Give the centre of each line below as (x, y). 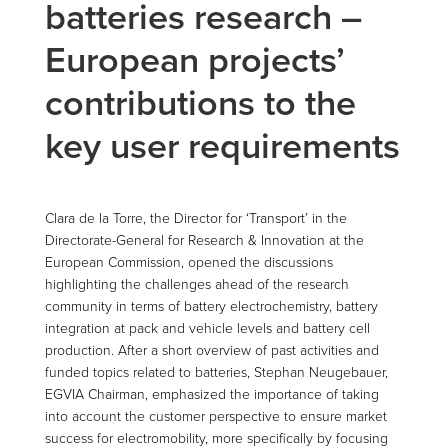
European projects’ (194, 60)
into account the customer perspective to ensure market (215, 416)
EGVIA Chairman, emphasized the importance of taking (211, 394)
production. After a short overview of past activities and (211, 350)
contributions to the (200, 103)
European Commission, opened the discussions (188, 262)
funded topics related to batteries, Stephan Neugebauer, (216, 372)
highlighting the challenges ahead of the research (196, 284)
